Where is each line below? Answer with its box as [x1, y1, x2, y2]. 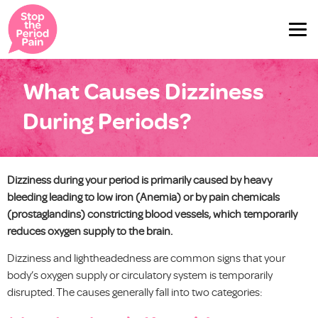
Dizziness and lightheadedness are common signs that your [7, 251, 285, 265]
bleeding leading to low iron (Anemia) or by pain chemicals [7, 189, 280, 204]
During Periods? [23, 104, 192, 135]
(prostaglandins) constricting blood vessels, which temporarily [7, 206, 297, 221]
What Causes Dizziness [23, 75, 265, 105]
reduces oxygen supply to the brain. [7, 223, 172, 238]
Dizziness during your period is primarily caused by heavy [7, 172, 272, 187]
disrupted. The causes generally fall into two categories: [7, 285, 263, 300]
